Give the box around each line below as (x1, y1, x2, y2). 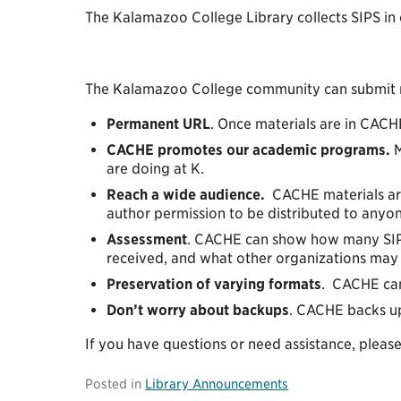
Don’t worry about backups (107, 301, 289, 319)
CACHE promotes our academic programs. (107, 141, 390, 158)
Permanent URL (107, 115, 210, 132)
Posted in (85, 376, 145, 392)
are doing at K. (107, 159, 204, 177)
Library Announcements (145, 376, 288, 392)
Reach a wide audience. (107, 185, 265, 203)
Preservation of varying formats (107, 275, 321, 293)
